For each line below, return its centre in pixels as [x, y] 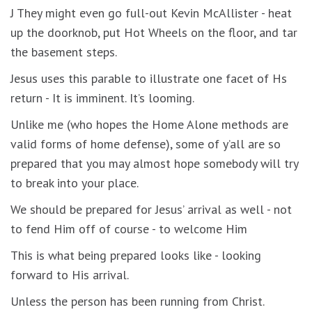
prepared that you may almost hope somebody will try [154, 163]
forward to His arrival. [70, 274]
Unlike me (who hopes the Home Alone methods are [149, 124]
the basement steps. [64, 52]
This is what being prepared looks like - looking [136, 255]
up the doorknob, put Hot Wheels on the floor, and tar [154, 32]
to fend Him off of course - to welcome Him [129, 228]
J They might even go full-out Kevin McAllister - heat [151, 13]
